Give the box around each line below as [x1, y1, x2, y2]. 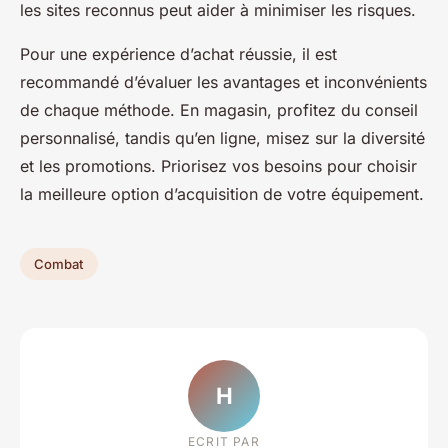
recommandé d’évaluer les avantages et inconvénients [20, 72, 427, 93]
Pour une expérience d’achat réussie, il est [20, 44, 337, 65]
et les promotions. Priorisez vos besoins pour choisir [20, 156, 417, 177]
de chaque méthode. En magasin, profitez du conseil [20, 100, 418, 121]
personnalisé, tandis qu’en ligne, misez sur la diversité [20, 128, 425, 149]
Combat [34, 256, 84, 273]
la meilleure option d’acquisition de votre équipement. [20, 184, 424, 205]
